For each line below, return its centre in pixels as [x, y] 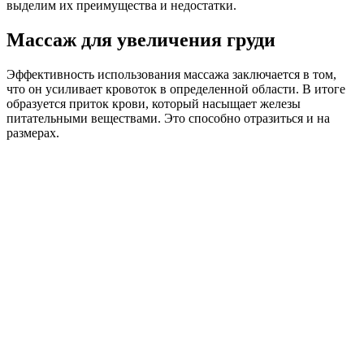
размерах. [33, 132]
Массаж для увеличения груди [141, 39]
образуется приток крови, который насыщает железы [154, 103]
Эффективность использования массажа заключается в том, [171, 74]
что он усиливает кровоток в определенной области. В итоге [176, 89]
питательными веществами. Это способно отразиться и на [168, 118]
